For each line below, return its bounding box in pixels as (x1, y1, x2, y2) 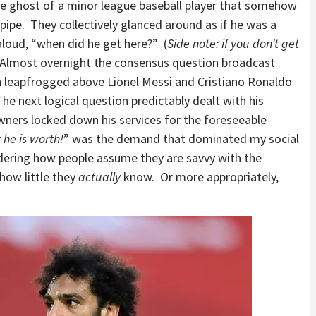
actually (78, 169, 121, 185)
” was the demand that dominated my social (63, 130, 299, 147)
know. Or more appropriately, (121, 169, 279, 185)
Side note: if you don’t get (167, 35, 299, 51)
